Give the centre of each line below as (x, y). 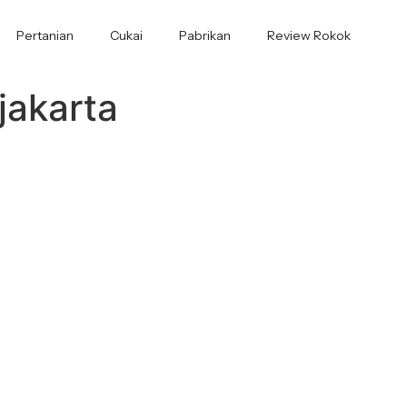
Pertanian (45, 36)
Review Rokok (308, 36)
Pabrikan (204, 36)
